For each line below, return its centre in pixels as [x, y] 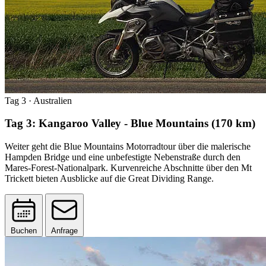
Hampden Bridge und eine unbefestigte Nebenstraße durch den [123, 157]
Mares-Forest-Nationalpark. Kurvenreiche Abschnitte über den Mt [128, 168]
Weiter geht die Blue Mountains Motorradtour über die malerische [128, 147]
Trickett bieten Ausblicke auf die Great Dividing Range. [109, 179]
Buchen [24, 231]
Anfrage [64, 231]
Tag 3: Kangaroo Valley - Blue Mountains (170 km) [130, 123]
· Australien [49, 100]
